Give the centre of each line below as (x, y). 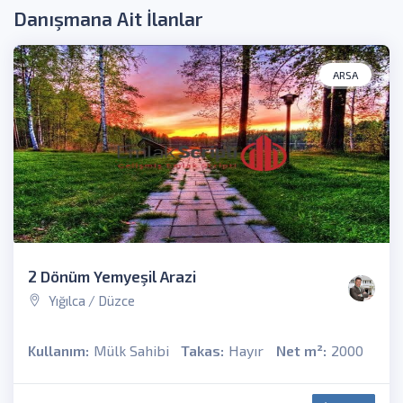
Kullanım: (58, 351)
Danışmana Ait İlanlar (108, 19)
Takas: (203, 351)
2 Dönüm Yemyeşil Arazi (112, 277)
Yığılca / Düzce (90, 301)
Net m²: (301, 351)
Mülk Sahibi (131, 351)
